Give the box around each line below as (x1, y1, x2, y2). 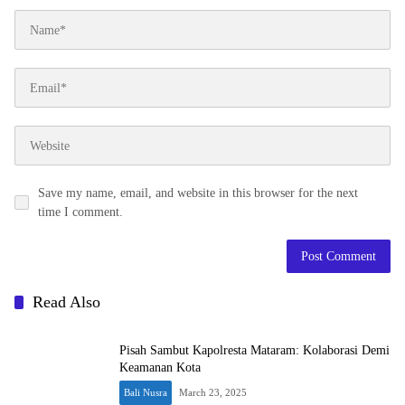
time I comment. (38, 205, 123, 219)
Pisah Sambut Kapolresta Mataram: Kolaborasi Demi (119, 344, 390, 357)
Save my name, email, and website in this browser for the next (38, 186, 358, 200)
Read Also (33, 293, 100, 311)
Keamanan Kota (119, 361, 201, 374)
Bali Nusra (124, 387, 167, 398)
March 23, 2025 (179, 387, 247, 398)
